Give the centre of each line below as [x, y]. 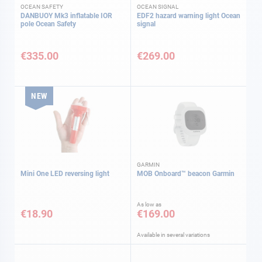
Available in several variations [173, 235]
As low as [149, 204]
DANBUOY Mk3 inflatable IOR [66, 15]
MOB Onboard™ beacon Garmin [186, 174]
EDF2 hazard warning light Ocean [189, 15]
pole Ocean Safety [48, 24]
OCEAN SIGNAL [158, 6]
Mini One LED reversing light [65, 174]
